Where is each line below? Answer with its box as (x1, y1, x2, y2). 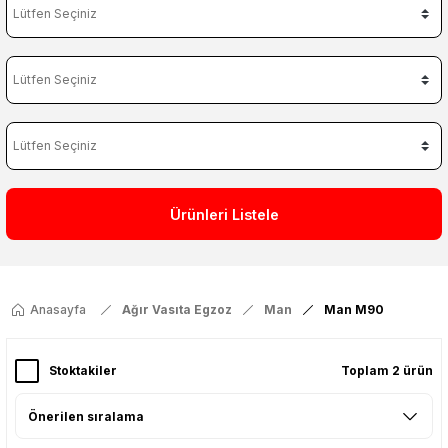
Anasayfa (30, 302, 86, 317)
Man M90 (324, 302, 384, 317)
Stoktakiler (49, 363, 117, 378)
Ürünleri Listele (169, 205, 279, 223)
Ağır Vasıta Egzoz (122, 302, 232, 317)
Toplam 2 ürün (341, 363, 433, 378)
